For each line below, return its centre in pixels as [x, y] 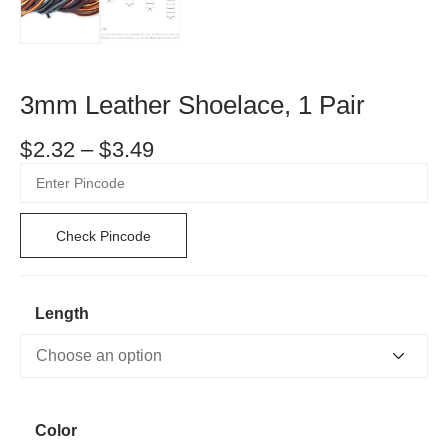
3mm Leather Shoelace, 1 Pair [192, 105]
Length [62, 314]
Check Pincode [103, 235]
